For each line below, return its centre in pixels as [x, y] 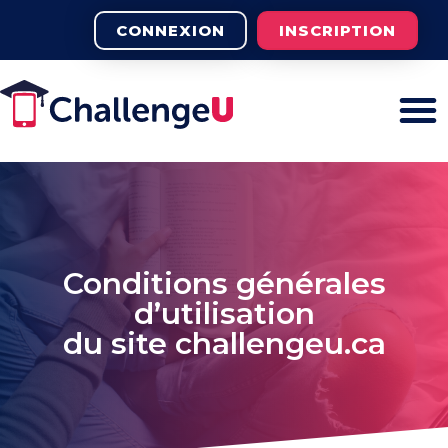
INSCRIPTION [337, 30]
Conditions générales [224, 283]
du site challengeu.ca [224, 343]
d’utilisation [224, 313]
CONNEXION [170, 30]
